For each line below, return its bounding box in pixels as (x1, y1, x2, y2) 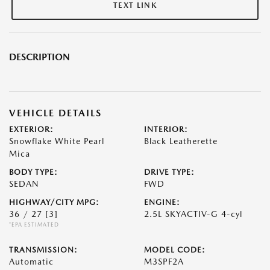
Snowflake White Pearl (9, 136, 104, 146)
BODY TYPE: (9, 168, 58, 177)
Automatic (9, 257, 54, 266)
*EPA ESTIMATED (9, 221, 59, 228)
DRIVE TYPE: (144, 168, 195, 177)
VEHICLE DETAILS (9, 107, 102, 119)
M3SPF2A (144, 257, 184, 266)
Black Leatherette (144, 136, 218, 146)
